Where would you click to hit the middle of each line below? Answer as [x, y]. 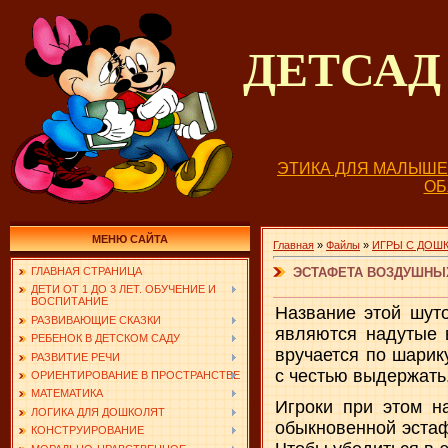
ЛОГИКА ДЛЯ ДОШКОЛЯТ [98, 411]
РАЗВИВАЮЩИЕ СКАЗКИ [96, 319]
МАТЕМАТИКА [67, 393]
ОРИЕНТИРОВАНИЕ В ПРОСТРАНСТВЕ [135, 374]
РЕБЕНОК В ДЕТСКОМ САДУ [105, 338]
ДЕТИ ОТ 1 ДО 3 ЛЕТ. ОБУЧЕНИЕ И [123, 289]
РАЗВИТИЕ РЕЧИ [75, 356]
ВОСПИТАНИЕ [69, 301]
